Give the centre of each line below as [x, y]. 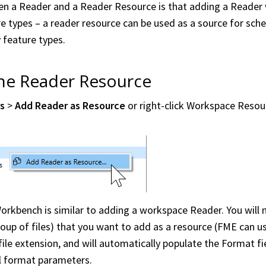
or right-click [156, 106]
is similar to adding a [91, 210]
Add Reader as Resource [70, 106]
